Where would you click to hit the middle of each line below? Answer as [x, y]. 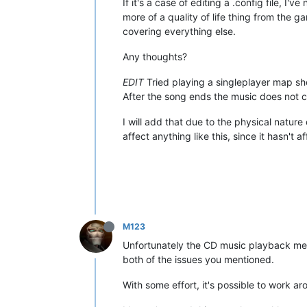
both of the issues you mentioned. [198, 259]
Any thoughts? [155, 56]
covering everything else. [179, 31]
